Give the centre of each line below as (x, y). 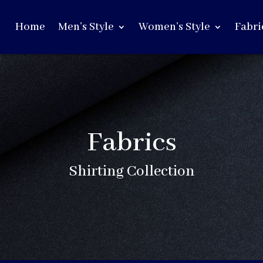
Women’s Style (174, 27)
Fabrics (131, 143)
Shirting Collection (131, 171)
